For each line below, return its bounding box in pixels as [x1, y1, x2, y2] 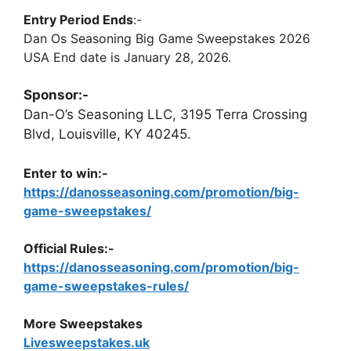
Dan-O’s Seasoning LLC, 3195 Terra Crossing [24, 106, 307, 122]
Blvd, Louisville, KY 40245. [24, 125, 191, 142]
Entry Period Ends [24, 11, 133, 27]
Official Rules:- [24, 241, 114, 256]
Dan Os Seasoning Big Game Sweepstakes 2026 [24, 30, 310, 46]
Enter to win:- [24, 165, 108, 181]
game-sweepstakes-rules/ [24, 278, 189, 294]
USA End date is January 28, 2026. [24, 49, 231, 65]
